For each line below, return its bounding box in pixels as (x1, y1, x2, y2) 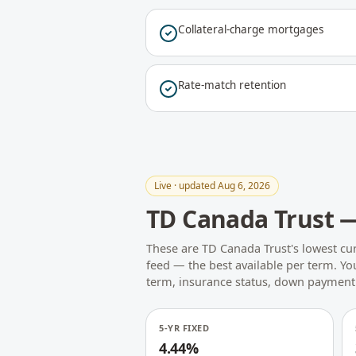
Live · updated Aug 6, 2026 (154, 179, 270, 192)
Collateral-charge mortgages (178, 22, 323, 37)
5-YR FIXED (159, 322, 210, 334)
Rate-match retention (178, 78, 286, 92)
